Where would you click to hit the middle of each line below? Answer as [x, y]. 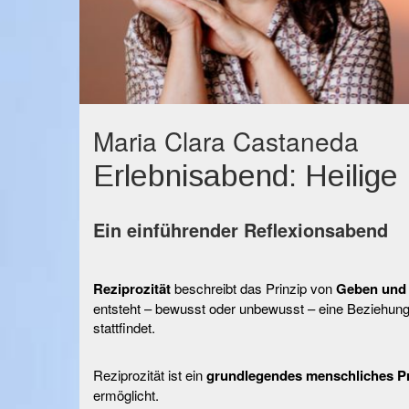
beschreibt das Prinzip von [255, 288]
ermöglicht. [126, 395]
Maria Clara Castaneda [226, 141]
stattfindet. [124, 327]
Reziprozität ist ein [150, 375]
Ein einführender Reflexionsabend [241, 230]
